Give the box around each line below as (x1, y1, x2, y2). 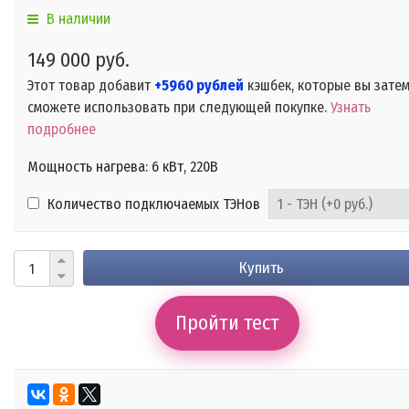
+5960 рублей (154, 77, 244, 95)
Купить (239, 258, 284, 278)
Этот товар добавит (27, 77, 154, 95)
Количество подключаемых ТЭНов (44, 195, 260, 214)
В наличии (43, 10, 110, 28)
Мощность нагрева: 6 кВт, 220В (27, 158, 218, 176)
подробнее (27, 121, 96, 139)
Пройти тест (174, 310, 279, 336)
